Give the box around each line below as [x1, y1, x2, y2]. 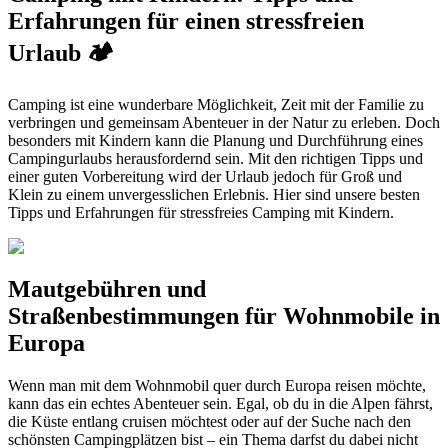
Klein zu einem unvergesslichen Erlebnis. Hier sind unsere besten [8, 186, 420, 204]
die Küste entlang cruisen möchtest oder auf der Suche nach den [8, 412, 411, 430]
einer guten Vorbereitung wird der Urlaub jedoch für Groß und [8, 168, 402, 186]
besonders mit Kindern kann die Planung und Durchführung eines [8, 132, 423, 150]
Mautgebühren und [8, 276, 206, 303]
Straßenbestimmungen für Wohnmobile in [8, 303, 440, 330]
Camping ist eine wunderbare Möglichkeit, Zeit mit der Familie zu [8, 96, 424, 114]
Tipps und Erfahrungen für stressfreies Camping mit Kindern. [8, 204, 394, 222]
